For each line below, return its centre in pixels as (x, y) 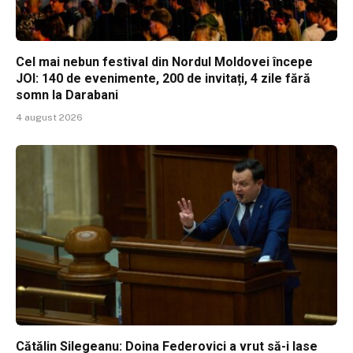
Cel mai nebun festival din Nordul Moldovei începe (164, 61)
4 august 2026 (49, 117)
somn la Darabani (67, 95)
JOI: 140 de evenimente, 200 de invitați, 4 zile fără (163, 78)
